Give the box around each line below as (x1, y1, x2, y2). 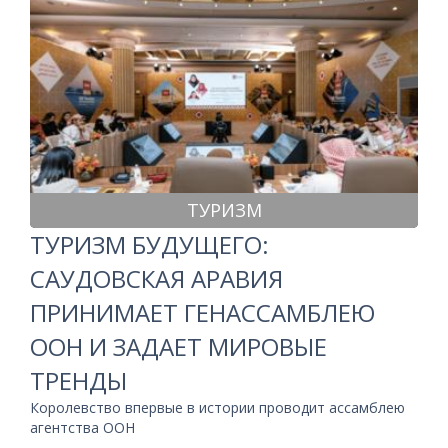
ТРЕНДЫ (30, 364, 127, 397)
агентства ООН (30, 418, 135, 437)
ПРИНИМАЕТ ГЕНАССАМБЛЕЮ (30, 296, 376, 329)
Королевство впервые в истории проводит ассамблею (30, 398, 405, 417)
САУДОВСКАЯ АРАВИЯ (30, 262, 283, 295)
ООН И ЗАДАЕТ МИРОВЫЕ (30, 330, 327, 363)
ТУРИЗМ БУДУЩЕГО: (30, 228, 269, 261)
